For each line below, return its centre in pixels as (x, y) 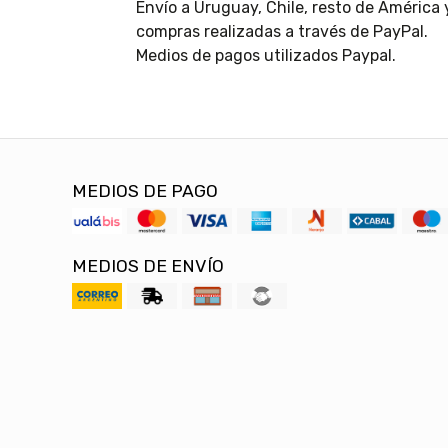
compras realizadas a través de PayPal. (281, 32)
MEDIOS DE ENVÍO (148, 266)
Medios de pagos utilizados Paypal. (265, 56)
